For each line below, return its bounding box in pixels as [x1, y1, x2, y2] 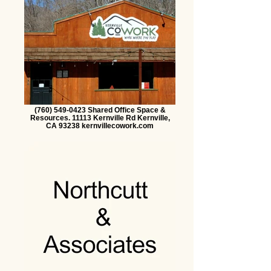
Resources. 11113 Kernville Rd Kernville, [30, 114, 170, 122]
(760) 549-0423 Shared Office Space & [34, 106, 166, 114]
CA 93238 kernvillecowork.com [46, 122, 154, 129]
